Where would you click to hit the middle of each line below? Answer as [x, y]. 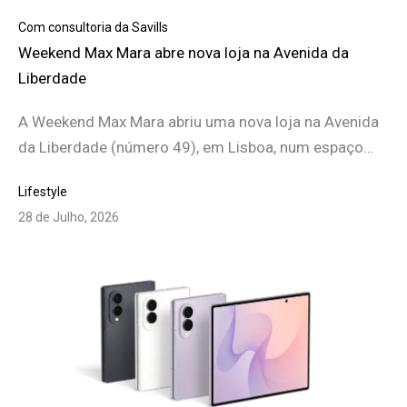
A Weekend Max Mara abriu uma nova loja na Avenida [199, 122]
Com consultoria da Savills [93, 28]
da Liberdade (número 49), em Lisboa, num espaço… [196, 148]
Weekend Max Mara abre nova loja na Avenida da [184, 53]
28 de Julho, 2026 [69, 218]
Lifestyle [43, 192]
